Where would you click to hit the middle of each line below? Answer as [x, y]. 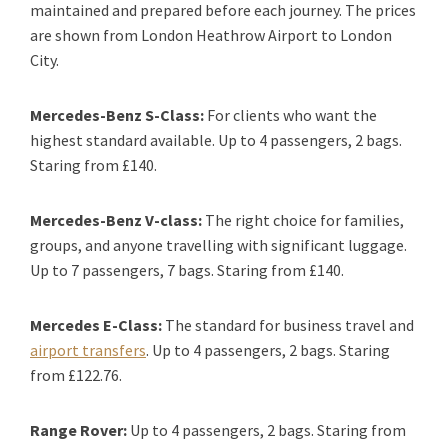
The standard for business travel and [288, 324]
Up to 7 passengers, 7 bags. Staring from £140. [187, 269]
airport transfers [88, 349]
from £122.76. [76, 374]
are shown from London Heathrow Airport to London [211, 34]
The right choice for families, [303, 219]
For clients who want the [292, 114]
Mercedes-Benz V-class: [116, 219]
